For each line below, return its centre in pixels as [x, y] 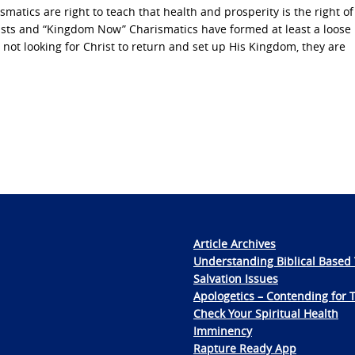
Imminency [223, 331]
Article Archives [235, 244]
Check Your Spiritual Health [266, 314]
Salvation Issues [236, 279]
